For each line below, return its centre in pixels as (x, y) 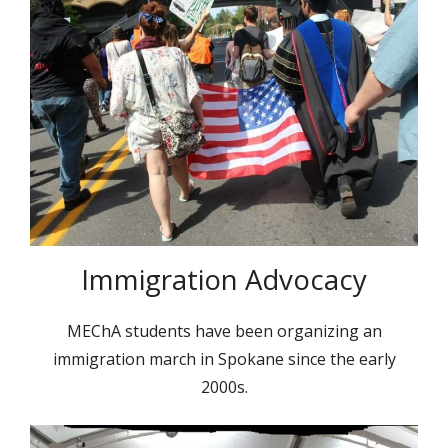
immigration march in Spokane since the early (224, 359)
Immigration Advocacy (224, 279)
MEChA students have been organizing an (224, 331)
